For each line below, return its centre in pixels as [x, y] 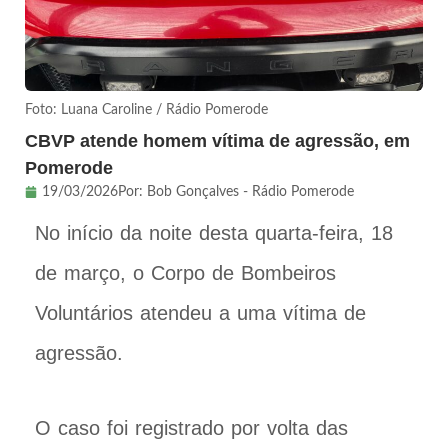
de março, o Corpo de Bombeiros [185, 272]
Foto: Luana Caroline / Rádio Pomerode [146, 109]
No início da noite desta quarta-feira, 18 [214, 232]
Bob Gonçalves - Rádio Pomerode [250, 191]
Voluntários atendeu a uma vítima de [200, 312]
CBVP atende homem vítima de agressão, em [217, 140]
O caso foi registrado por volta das [191, 427]
